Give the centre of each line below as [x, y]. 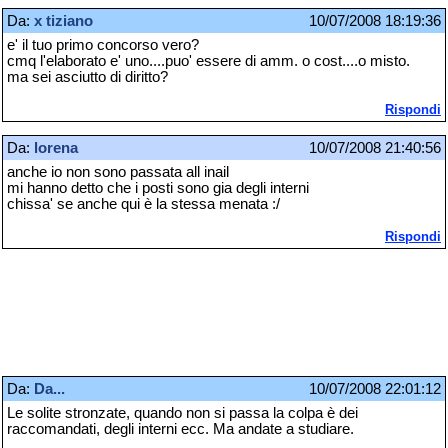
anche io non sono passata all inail [118, 171]
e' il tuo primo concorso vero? [103, 44]
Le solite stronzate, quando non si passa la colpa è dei [182, 412]
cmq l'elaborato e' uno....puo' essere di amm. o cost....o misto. [208, 60]
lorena [56, 147]
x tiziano [63, 20]
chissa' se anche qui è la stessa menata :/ [143, 203]
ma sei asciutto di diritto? [87, 76]
